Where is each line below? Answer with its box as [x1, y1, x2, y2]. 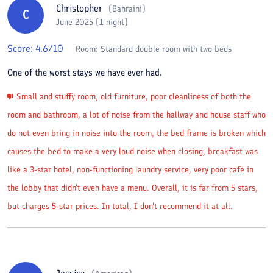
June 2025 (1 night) [56, 17, 128, 27]
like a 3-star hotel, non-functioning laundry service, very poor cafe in [7, 164, 253, 175]
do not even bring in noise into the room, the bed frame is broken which [7, 127, 266, 138]
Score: [7, 42, 35, 54]
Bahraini [112, 4, 142, 14]
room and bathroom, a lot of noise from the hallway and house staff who [7, 109, 266, 120]
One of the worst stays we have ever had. [7, 66, 162, 78]
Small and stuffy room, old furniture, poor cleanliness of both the [16, 91, 251, 102]
